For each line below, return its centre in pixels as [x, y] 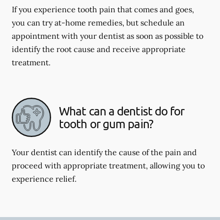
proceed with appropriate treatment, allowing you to [108, 165]
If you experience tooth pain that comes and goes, [103, 9]
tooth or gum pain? [106, 123]
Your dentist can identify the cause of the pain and [104, 152]
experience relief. [44, 179]
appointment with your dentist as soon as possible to [108, 36]
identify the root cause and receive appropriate [99, 49]
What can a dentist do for [122, 110]
